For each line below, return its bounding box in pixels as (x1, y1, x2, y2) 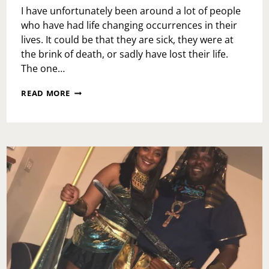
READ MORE (21, 87, 71, 98)
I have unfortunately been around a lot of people (21, 4, 241, 17)
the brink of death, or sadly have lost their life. (21, 47, 231, 61)
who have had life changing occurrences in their (21, 18, 238, 32)
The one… (21, 61, 65, 75)
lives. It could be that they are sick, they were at (21, 32, 234, 46)
